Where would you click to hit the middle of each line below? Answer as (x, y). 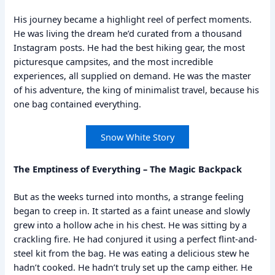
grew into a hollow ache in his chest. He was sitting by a (130, 224)
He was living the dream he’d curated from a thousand (128, 33)
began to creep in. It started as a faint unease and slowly (132, 210)
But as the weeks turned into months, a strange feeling (129, 196)
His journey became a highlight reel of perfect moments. (133, 19)
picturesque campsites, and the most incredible (114, 61)
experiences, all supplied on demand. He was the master (133, 75)
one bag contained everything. (78, 103)
